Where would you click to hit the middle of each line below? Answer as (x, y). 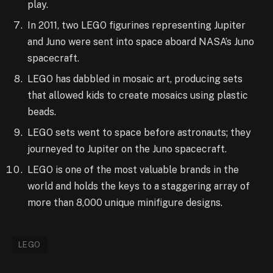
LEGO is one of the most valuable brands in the (133, 169)
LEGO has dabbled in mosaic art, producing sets (135, 79)
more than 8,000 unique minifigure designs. (125, 202)
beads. (42, 112)
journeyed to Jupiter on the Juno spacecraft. (127, 149)
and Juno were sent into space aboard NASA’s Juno (141, 41)
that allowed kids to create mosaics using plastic (138, 95)
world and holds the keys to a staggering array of (139, 186)
